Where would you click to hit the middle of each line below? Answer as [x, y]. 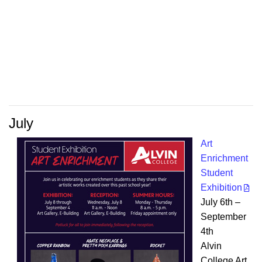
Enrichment [224, 158]
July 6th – [220, 202]
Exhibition [221, 188]
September [223, 217]
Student [217, 173]
